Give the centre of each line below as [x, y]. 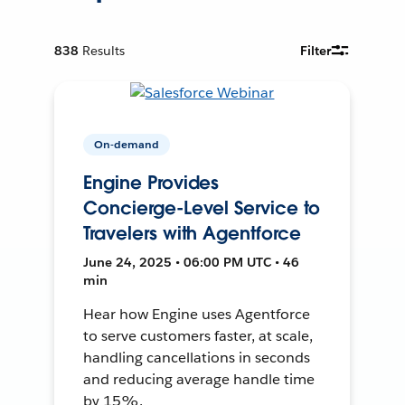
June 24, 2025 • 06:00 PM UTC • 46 [192, 262]
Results [104, 50]
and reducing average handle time [199, 379]
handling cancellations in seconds [197, 357]
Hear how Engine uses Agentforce [197, 314]
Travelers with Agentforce [192, 233]
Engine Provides [151, 182]
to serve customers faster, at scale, [198, 335]
